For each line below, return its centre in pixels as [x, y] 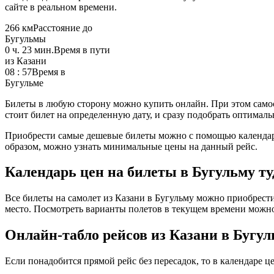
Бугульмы [25, 39]
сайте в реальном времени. [61, 7]
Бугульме [24, 83]
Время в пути [82, 50]
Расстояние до [63, 28]
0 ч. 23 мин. [29, 50]
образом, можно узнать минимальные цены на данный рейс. [131, 146]
